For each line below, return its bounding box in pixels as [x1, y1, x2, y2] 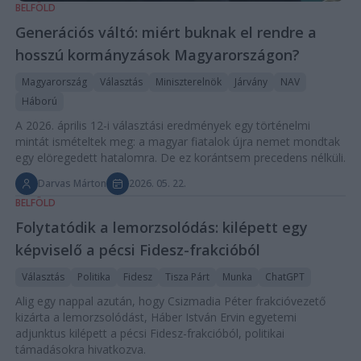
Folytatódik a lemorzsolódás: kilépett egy [15, 218, 308, 238]
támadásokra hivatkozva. [15, 342, 146, 358]
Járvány [234, 75, 268, 89]
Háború [21, 94, 57, 109]
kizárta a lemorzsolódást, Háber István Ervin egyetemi [15, 309, 297, 326]
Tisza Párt [164, 270, 210, 284]
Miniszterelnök [155, 75, 222, 89]
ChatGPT [264, 270, 305, 284]
